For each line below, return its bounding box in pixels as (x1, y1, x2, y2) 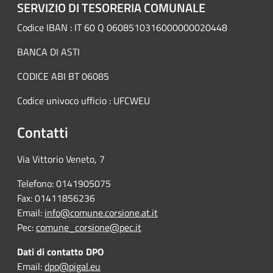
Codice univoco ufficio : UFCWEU (17, 93, 150, 108)
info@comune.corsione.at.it (44, 205, 158, 221)
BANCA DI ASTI (17, 44, 80, 60)
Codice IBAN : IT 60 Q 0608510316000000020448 (17, 20, 227, 35)
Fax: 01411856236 (17, 191, 95, 206)
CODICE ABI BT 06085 (17, 69, 109, 84)
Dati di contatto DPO (17, 244, 104, 260)
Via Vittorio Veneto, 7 (17, 152, 105, 167)
